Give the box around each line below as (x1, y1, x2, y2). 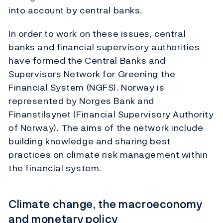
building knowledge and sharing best (8, 134, 171, 148)
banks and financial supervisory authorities (8, 40, 200, 54)
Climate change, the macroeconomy (8, 196, 203, 213)
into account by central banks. (8, 3, 142, 17)
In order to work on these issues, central (8, 27, 186, 41)
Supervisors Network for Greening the (8, 67, 176, 81)
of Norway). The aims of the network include (8, 121, 204, 135)
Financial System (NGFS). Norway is (8, 81, 165, 95)
